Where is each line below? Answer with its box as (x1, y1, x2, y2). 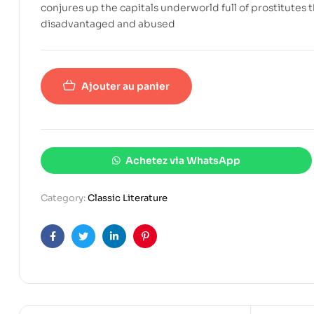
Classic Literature (88, 191, 168, 204)
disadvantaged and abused (41, 17, 175, 30)
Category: (41, 191, 88, 204)
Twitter (82, 240, 118, 254)
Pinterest (144, 240, 190, 254)
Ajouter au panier (81, 79, 170, 93)
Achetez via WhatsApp (125, 153, 241, 167)
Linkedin (113, 240, 156, 254)
